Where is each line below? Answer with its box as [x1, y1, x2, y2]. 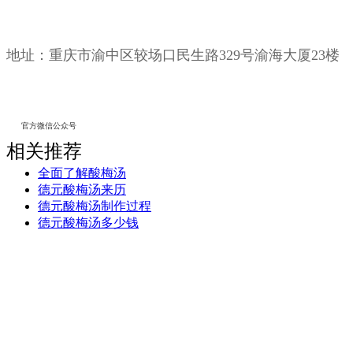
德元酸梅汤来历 [38, 183, 126, 196]
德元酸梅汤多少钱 [38, 216, 139, 229]
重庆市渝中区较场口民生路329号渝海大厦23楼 [49, 47, 340, 63]
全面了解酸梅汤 [38, 166, 126, 180]
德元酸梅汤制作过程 [38, 199, 151, 213]
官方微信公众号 [21, 121, 76, 130]
